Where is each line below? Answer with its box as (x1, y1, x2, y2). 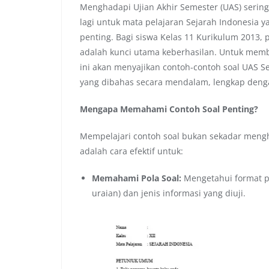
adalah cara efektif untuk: (80, 145, 183, 157)
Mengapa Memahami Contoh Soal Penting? (80, 103, 258, 115)
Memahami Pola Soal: (92, 172, 181, 184)
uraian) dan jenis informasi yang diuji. (92, 187, 246, 199)
